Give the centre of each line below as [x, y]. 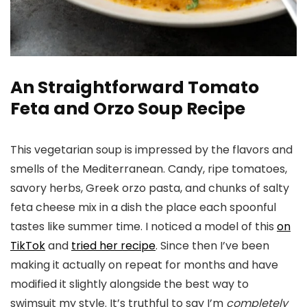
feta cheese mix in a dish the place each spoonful [143, 207]
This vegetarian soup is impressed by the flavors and [151, 150]
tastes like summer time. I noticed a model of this [144, 226]
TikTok [28, 246]
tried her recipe [113, 246]
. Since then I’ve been [212, 246]
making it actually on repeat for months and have [144, 265]
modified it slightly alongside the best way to [130, 284]
